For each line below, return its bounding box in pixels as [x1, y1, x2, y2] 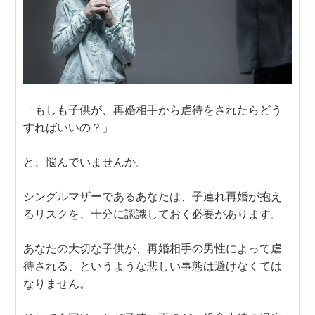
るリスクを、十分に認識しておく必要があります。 [23, 207, 283, 220]
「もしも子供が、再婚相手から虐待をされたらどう [23, 103, 283, 116]
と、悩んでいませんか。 [23, 155, 148, 168]
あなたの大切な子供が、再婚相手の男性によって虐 [23, 242, 283, 255]
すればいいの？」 [23, 121, 114, 134]
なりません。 [23, 277, 91, 290]
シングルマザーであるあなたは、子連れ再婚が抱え [23, 190, 283, 202]
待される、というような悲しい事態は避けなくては [23, 259, 283, 272]
